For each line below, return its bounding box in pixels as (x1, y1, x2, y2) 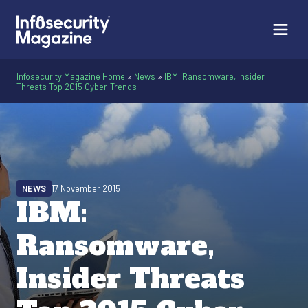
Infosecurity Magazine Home (16, 71, 125, 82)
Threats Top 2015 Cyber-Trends (16, 81, 137, 92)
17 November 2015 (52, 183, 120, 194)
